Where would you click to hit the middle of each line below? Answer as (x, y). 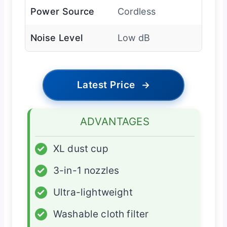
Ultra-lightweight (93, 193)
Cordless (136, 12)
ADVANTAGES (115, 122)
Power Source (62, 12)
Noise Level (56, 38)
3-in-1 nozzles (86, 171)
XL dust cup (81, 149)
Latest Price (106, 85)
